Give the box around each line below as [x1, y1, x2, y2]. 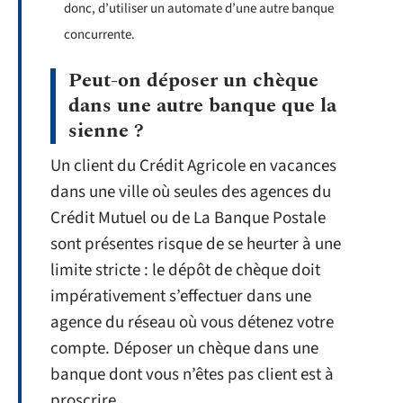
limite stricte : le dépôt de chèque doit [50, 257, 320, 282]
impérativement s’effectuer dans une [50, 283, 311, 309]
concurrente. [64, 25, 135, 44]
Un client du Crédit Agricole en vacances [50, 153, 336, 178]
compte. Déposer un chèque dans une [50, 336, 318, 361]
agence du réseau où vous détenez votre [50, 309, 334, 335]
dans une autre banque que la [68, 90, 336, 121]
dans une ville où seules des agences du [50, 179, 331, 204]
